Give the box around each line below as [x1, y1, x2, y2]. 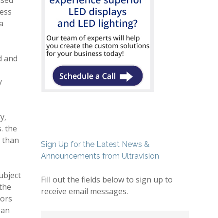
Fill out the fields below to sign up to [40, 174, 173, 185]
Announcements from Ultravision [40, 151, 159, 161]
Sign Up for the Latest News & [40, 140, 149, 149]
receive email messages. [40, 186, 128, 197]
